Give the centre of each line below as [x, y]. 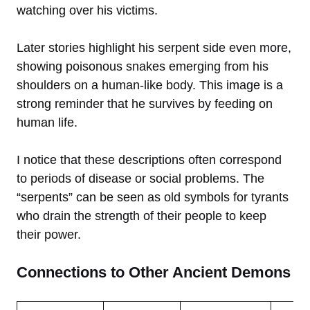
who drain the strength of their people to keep [142, 216]
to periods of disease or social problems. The [140, 178]
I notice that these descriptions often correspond [149, 159]
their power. [49, 234]
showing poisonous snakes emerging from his [143, 66]
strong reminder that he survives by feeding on [145, 103]
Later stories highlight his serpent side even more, [154, 47]
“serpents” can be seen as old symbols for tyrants [153, 197]
